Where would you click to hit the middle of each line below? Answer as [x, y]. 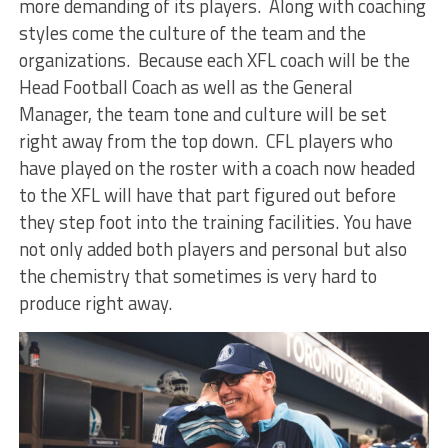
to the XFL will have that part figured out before [207, 195]
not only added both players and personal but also [212, 249]
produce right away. [99, 303]
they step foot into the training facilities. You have [215, 222]
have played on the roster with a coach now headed [216, 168]
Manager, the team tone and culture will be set [202, 114]
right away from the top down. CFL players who [205, 141]
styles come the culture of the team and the [192, 33]
